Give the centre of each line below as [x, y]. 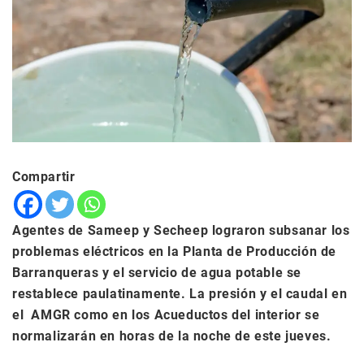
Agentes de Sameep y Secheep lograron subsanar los [181, 230]
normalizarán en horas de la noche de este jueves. [172, 336]
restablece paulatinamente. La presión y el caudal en [180, 293]
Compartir [44, 176]
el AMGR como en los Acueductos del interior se [166, 314]
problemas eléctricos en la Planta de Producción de [175, 251]
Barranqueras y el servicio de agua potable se [157, 272]
